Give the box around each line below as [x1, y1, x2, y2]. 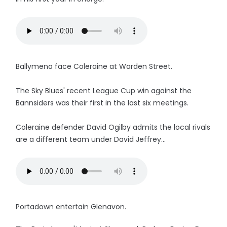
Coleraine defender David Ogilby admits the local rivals [16, 122, 211, 132]
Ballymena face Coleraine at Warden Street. [16, 61, 175, 71]
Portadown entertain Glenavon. [16, 202, 127, 212]
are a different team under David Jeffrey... [16, 134, 166, 144]
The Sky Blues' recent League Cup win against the [16, 86, 192, 96]
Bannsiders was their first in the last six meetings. [16, 98, 189, 108]
